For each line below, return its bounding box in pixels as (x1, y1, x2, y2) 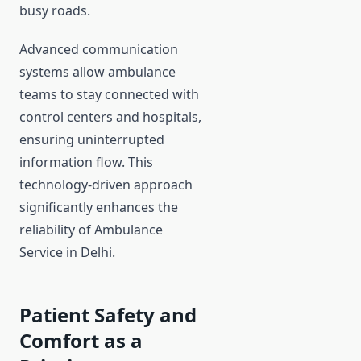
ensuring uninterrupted (19, 131, 164, 149)
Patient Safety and (19, 301, 197, 329)
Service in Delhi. (19, 243, 115, 262)
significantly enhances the (19, 198, 178, 217)
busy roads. (19, 2, 90, 20)
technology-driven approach (19, 176, 193, 194)
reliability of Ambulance (19, 221, 163, 239)
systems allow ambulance (19, 63, 176, 81)
